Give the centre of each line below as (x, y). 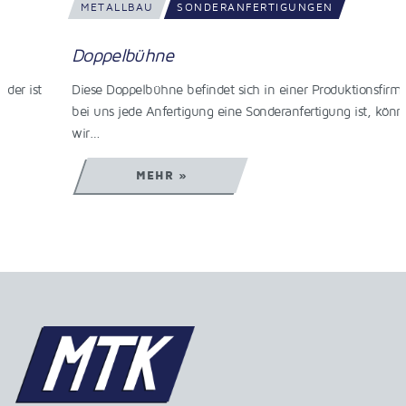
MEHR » (104, 175)
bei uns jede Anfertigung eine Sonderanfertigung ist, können (187, 111)
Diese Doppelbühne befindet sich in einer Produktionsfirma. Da (193, 89)
